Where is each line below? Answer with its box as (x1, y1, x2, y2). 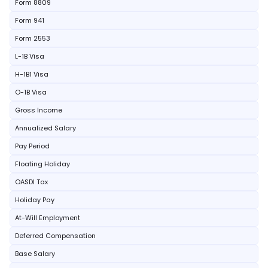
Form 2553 (15, 33, 50, 43)
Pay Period (15, 141, 50, 151)
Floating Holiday (15, 159, 70, 169)
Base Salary (15, 249, 55, 258)
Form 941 (15, 16, 44, 25)
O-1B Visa (15, 87, 47, 97)
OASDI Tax (15, 177, 48, 187)
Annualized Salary (15, 123, 76, 133)
